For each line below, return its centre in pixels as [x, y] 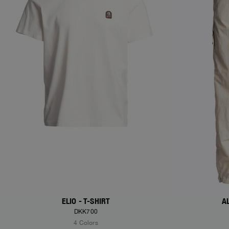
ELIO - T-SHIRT [86, 201]
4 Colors [86, 223]
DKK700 [86, 212]
